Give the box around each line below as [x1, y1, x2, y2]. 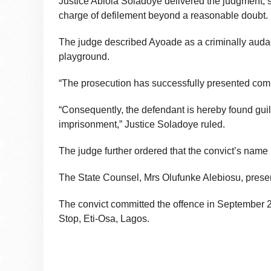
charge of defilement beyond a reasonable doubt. [59, 10, 268, 21]
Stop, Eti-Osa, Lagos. [59, 213, 149, 224]
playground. [59, 51, 109, 62]
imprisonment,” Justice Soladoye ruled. [59, 119, 225, 129]
